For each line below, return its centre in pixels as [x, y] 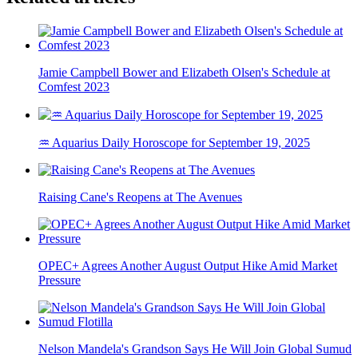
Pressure [60, 280]
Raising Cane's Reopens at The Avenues [140, 197]
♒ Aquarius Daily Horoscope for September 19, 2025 [174, 143]
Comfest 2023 [74, 87]
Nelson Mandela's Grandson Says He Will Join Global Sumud [195, 349]
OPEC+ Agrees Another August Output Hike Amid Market [188, 266]
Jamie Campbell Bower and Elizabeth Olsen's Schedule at [184, 73]
